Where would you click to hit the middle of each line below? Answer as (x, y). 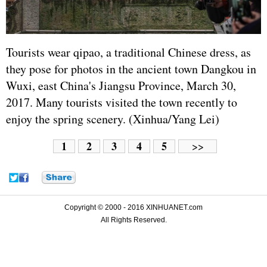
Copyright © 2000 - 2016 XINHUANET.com (133, 208)
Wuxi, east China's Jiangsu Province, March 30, (121, 86)
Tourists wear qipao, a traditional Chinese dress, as (128, 52)
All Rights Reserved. (133, 220)
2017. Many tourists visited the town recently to (122, 103)
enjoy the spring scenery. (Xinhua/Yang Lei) (115, 119)
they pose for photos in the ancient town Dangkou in (131, 69)
